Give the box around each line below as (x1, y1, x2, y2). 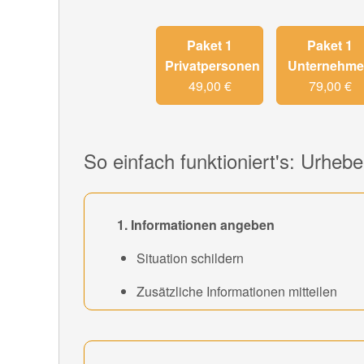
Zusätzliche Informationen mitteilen (136, 281, 337, 301)
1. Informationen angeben (117, 214, 275, 234)
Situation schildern (136, 248, 244, 267)
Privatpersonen (165, 55, 260, 75)
